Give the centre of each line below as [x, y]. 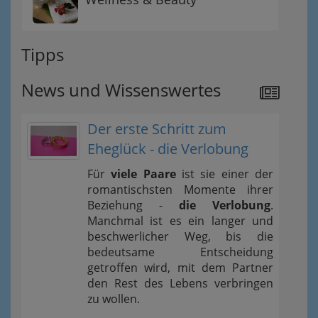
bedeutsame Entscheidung [180, 252]
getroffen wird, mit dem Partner [180, 268]
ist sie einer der [225, 174]
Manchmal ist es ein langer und [180, 221]
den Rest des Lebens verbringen [180, 284]
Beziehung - [133, 205]
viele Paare [143, 174]
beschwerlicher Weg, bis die [180, 237]
